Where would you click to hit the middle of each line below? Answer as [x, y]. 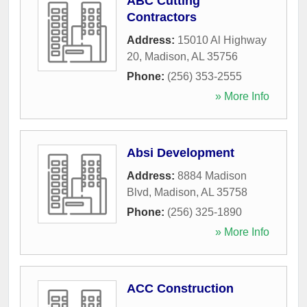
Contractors [162, 17]
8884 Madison [212, 175]
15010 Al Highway [222, 40]
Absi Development [181, 152]
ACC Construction [180, 288]
